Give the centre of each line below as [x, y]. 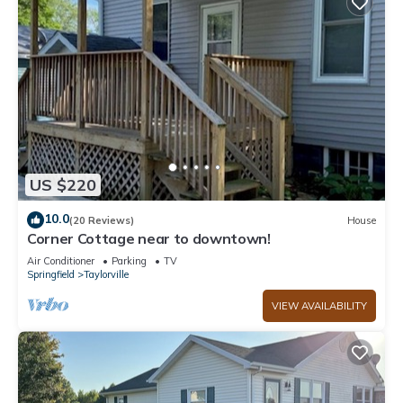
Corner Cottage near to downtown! [149, 239]
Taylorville [106, 275]
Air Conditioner [61, 261]
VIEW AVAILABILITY [319, 306]
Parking [129, 261]
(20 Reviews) [102, 220]
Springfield [51, 275]
